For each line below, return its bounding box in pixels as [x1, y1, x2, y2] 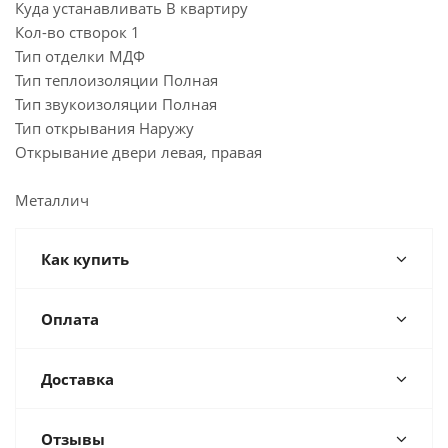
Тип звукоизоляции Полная [15, 94, 217, 114]
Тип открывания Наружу [15, 118, 194, 138]
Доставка [41, 369, 114, 389]
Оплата [41, 309, 99, 329]
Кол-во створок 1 [15, 22, 140, 42]
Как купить [41, 249, 129, 269]
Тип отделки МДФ [15, 46, 145, 66]
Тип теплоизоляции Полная [15, 70, 218, 90]
